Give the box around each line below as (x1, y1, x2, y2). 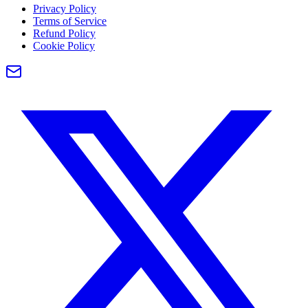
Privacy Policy (33, 2, 96, 14)
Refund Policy (33, 27, 96, 39)
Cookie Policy (33, 39, 95, 52)
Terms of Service (33, 14, 107, 27)
